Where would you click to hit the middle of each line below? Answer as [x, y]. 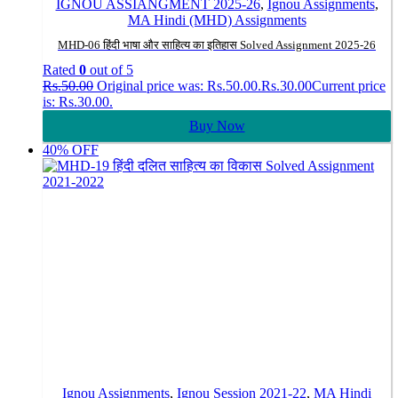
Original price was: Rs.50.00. [179, 85]
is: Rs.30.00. [78, 101]
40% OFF [71, 149]
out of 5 [110, 69]
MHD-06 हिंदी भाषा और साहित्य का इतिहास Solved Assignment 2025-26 [217, 45]
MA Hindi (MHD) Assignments [217, 20]
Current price [349, 85]
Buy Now [217, 125]
